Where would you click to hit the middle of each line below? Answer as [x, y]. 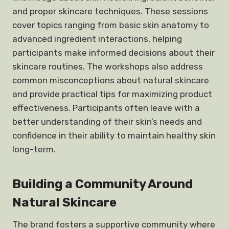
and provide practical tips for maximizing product [112, 94]
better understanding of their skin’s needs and [107, 122]
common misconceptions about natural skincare [111, 80]
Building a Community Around [102, 184]
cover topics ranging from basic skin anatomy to [111, 25]
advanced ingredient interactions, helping [97, 39]
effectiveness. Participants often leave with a [106, 108]
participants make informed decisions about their [113, 53]
